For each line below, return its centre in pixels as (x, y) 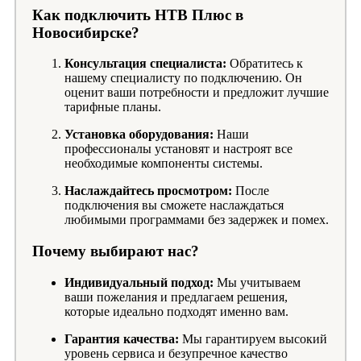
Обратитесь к (265, 64)
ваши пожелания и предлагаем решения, (176, 297)
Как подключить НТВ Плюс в (138, 15)
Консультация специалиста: (145, 64)
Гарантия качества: (122, 338)
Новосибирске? (86, 32)
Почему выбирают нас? (116, 251)
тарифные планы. (113, 107)
